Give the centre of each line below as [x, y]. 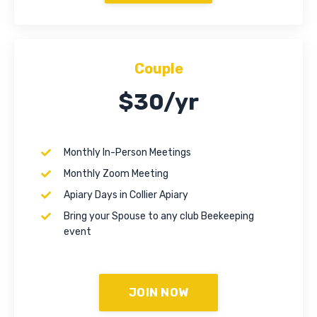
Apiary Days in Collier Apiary [126, 195]
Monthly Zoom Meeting [116, 174]
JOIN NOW [158, 293]
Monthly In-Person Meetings [127, 153]
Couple [158, 69]
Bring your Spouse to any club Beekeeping [159, 217]
